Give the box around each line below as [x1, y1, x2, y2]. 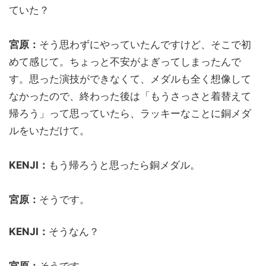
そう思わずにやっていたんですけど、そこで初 [39, 38, 251, 50]
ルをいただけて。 [9, 124, 90, 137]
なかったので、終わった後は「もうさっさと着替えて [9, 90, 251, 102]
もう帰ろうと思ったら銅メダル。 [49, 159, 200, 171]
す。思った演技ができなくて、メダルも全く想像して [9, 72, 251, 85]
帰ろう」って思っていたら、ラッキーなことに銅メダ [9, 107, 251, 119]
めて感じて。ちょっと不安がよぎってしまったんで [9, 55, 241, 68]
